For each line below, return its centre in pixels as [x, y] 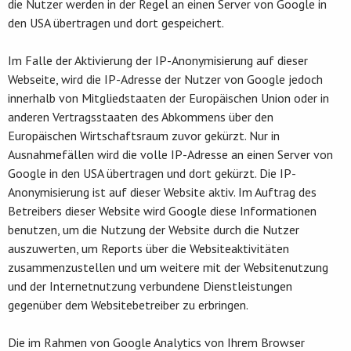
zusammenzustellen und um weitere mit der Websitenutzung [168, 267]
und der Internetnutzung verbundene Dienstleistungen [150, 286]
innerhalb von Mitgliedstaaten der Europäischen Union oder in [168, 98]
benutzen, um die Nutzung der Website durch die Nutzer [154, 229]
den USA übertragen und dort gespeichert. [116, 22]
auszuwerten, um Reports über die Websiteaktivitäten [148, 248]
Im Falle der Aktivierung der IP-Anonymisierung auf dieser [158, 60]
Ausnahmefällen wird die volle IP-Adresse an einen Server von [170, 154]
